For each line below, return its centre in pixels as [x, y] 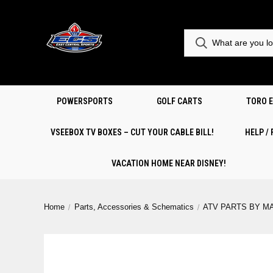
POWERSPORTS [85, 101]
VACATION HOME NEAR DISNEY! [168, 163]
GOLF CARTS [179, 101]
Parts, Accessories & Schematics [134, 207]
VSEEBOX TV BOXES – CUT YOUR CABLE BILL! [132, 132]
